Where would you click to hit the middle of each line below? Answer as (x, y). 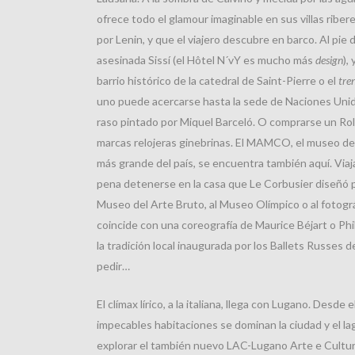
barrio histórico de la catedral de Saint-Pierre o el (218, 80)
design (329, 60)
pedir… (113, 266)
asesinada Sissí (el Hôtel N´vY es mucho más (206, 60)
